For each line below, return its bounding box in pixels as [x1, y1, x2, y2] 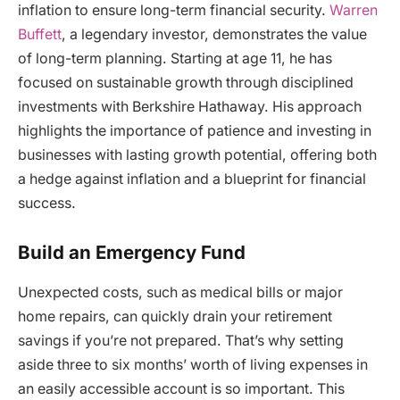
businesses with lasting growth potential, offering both [18, 146, 377, 163]
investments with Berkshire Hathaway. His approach [18, 97, 362, 115]
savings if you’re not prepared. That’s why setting [18, 331, 344, 349]
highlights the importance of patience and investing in [18, 121, 371, 139]
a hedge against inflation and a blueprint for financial [18, 170, 366, 187]
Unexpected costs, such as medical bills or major [18, 283, 343, 301]
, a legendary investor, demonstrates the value [62, 25, 367, 43]
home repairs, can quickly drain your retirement [18, 307, 332, 325]
